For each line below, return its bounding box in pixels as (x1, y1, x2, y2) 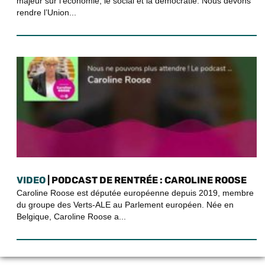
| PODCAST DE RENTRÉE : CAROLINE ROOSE (46, 174, 247, 186)
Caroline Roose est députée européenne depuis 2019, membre (17, 188, 254, 198)
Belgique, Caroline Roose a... (17, 212, 126, 221)
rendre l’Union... (17, 8, 76, 17)
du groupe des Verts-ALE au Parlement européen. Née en (17, 200, 234, 209)
